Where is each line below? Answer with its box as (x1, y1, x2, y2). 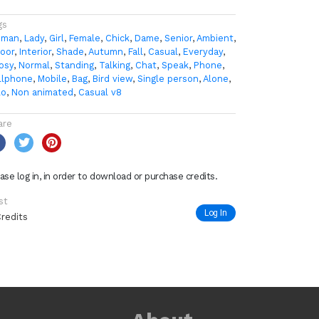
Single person (137, 73, 199, 85)
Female (69, 33, 100, 44)
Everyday (183, 46, 223, 58)
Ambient (197, 33, 234, 44)
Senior (164, 33, 192, 44)
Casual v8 (78, 87, 122, 98)
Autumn (88, 46, 123, 58)
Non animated (11, 87, 73, 98)
